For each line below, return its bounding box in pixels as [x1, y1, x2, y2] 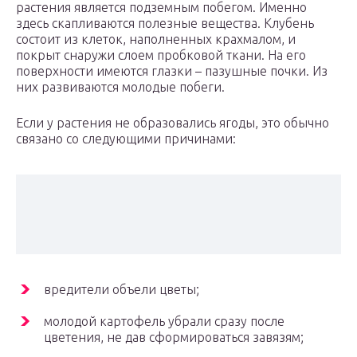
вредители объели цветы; [44, 282, 199, 297]
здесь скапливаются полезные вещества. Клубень [16, 16, 314, 31]
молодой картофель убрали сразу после [44, 314, 284, 329]
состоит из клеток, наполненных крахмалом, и [16, 32, 296, 47]
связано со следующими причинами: [16, 131, 236, 147]
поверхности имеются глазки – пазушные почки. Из [16, 64, 328, 79]
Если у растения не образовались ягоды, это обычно [16, 116, 329, 131]
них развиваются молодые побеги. [16, 80, 225, 95]
